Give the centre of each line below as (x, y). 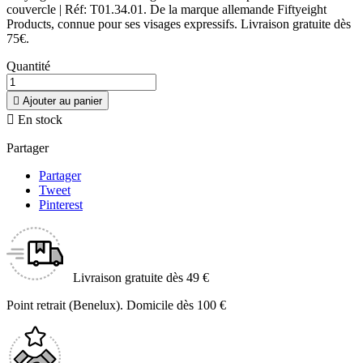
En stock (38, 120)
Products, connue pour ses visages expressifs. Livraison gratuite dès (179, 24)
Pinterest (61, 205)
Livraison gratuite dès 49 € (141, 278)
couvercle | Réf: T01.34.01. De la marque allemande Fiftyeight (167, 10)
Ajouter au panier (62, 101)
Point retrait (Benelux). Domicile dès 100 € (116, 305)
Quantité (28, 66)
